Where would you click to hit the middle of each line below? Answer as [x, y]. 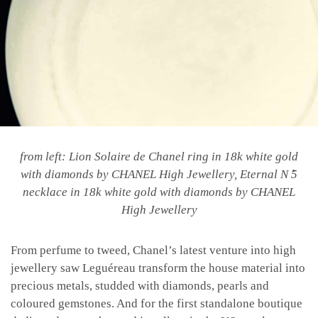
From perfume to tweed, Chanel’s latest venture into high [153, 251]
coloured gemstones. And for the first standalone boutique [157, 304]
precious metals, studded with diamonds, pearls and [140, 286]
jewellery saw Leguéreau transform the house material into [158, 268]
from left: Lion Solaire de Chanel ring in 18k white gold [159, 157]
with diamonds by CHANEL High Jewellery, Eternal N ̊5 [159, 175]
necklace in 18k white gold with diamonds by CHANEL [159, 192]
